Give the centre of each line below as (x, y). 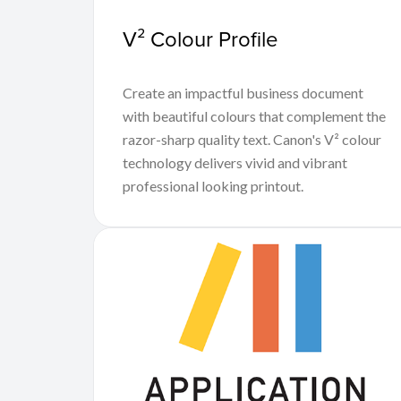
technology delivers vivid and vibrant (235, 162)
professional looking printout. (213, 185)
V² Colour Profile (200, 38)
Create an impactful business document (243, 92)
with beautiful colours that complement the (254, 115)
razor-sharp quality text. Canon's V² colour (252, 139)
